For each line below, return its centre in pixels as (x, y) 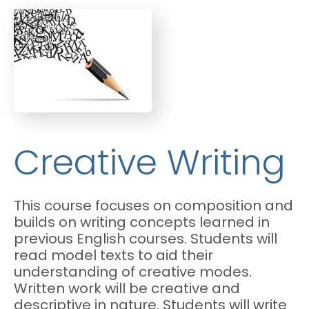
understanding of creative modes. (133, 273)
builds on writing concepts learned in (142, 223)
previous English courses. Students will (146, 240)
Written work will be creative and (127, 289)
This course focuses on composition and (153, 207)
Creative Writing (150, 166)
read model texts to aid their (113, 256)
